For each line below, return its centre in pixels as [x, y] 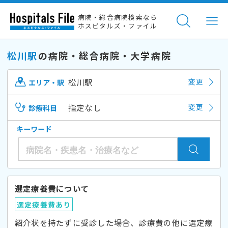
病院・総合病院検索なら [118, 17]
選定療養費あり [44, 204]
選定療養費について [52, 188]
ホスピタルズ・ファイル [118, 26]
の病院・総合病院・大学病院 [105, 55]
